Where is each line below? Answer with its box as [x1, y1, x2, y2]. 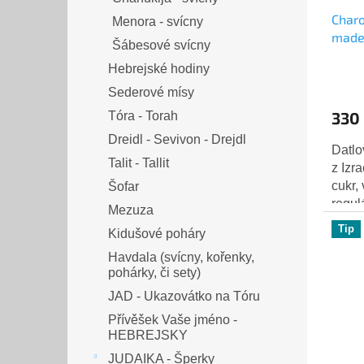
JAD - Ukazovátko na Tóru [108, 289, 260, 304]
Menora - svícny [112, 15, 203, 29]
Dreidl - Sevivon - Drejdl [108, 132, 246, 147]
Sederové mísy [108, 85, 194, 100]
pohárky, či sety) [108, 266, 201, 280]
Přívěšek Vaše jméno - [108, 313, 237, 327]
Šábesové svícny [112, 38, 210, 53]
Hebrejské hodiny [108, 62, 210, 76]
